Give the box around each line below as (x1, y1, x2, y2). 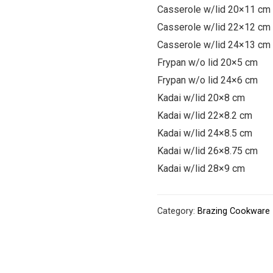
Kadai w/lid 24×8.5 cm (157, 127, 252, 139)
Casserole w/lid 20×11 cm (157, 3, 271, 15)
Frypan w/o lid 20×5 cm (157, 56, 258, 68)
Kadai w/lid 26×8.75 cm (157, 144, 258, 157)
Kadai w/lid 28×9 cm (157, 162, 245, 174)
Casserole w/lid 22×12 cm (157, 21, 271, 33)
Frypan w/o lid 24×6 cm (157, 74, 258, 86)
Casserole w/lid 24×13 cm (157, 38, 271, 51)
